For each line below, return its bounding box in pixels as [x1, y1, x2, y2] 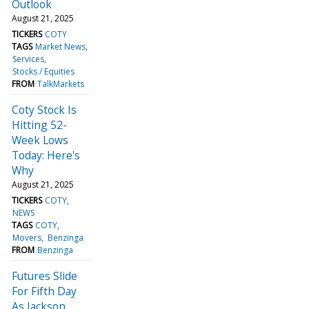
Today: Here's [12, 147, 80, 163]
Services [12, 52, 45, 65]
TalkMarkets [37, 77, 85, 90]
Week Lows [12, 132, 68, 148]
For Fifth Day [12, 283, 77, 299]
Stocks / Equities [12, 65, 75, 77]
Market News [35, 40, 86, 52]
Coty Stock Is [12, 101, 77, 117]
